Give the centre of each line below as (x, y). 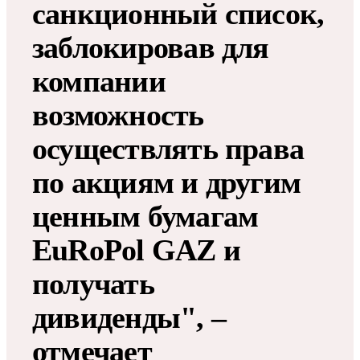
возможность (118, 115)
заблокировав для (151, 48)
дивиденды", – (129, 318)
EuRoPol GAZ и (137, 250)
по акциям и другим (167, 183)
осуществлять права (168, 149)
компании (99, 82)
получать (93, 284)
